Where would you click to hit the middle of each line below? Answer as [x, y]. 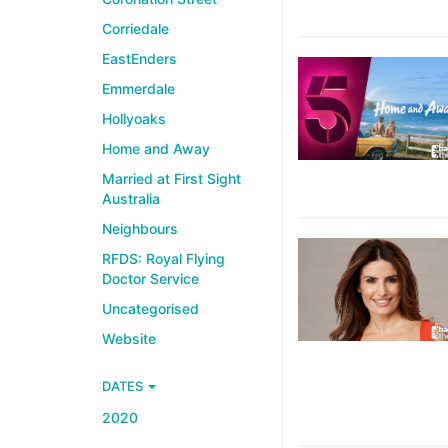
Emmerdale [138, 88]
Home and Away [156, 148]
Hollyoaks [134, 118]
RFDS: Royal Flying [163, 258]
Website [129, 338]
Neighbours [140, 228]
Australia [131, 198]
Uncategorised [150, 308]
